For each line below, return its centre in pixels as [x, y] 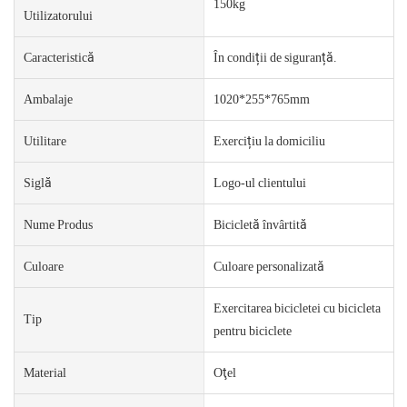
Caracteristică [59, 57]
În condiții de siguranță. [275, 57]
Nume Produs [58, 224]
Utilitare [45, 140]
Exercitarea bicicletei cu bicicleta [297, 308]
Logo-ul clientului [259, 182]
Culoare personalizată [268, 266]
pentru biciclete [252, 330]
